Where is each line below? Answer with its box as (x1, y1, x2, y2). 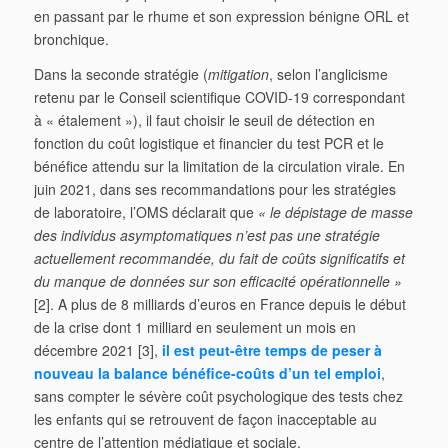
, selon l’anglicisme (268, 63, 388, 84)
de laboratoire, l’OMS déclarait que (33, 201, 258, 222)
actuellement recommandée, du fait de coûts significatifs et (33, 247, 405, 268)
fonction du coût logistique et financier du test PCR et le (33, 132, 384, 153)
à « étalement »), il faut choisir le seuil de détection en (33, 109, 375, 130)
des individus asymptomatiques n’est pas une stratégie (33, 224, 380, 245)
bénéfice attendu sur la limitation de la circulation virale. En (33, 155, 405, 176)
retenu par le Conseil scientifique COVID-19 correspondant (33, 86, 405, 107)
